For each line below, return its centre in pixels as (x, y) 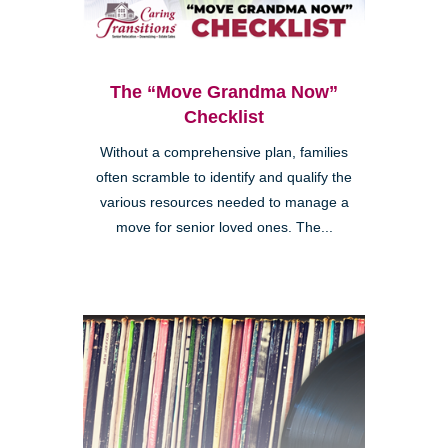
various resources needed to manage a (224, 203)
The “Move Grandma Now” (224, 92)
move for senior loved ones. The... (224, 228)
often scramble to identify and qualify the (224, 178)
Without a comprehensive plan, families (224, 153)
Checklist (224, 117)
